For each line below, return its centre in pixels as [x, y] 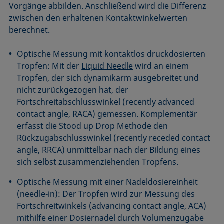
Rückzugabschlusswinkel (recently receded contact [114, 138]
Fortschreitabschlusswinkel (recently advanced [106, 102]
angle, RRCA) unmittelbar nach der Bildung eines [109, 150]
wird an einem [161, 66]
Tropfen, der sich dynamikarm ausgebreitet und [108, 78]
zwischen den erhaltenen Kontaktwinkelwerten [98, 18]
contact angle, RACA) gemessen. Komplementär [107, 114]
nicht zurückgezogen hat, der [73, 90]
